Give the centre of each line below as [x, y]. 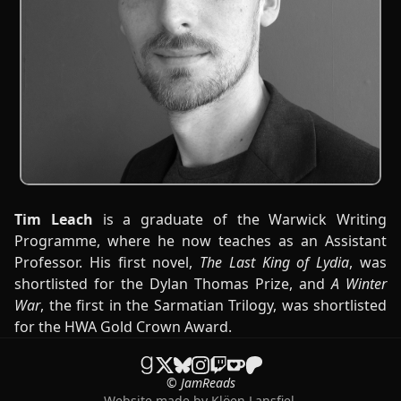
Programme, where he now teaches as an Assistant [200, 240]
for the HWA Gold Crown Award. [123, 326]
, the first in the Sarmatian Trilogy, [158, 305]
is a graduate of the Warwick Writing [239, 219]
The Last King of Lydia [275, 262]
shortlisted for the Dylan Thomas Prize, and [173, 283]
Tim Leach [54, 219]
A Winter [359, 283]
